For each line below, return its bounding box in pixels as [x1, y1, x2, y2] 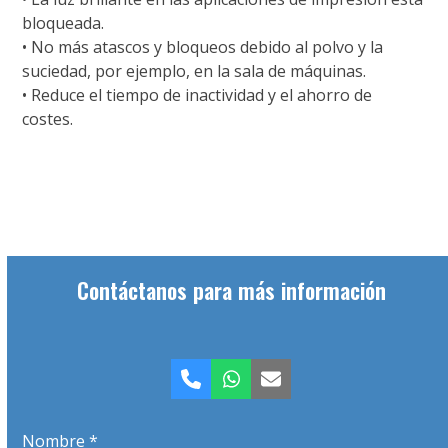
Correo [269, 373, 335, 401]
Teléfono [189, 373, 275, 401]
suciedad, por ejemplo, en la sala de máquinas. [22, 60, 367, 82]
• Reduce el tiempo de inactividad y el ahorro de [22, 84, 373, 106]
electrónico [269, 393, 374, 421]
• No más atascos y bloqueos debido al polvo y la [22, 36, 384, 58]
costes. [22, 108, 74, 130]
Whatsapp [229, 373, 327, 401]
